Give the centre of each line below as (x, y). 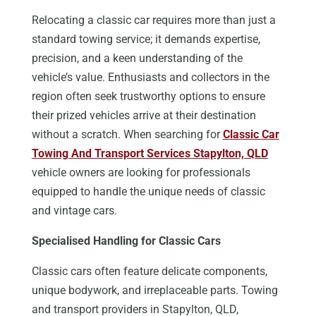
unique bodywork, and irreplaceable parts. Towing (154, 291)
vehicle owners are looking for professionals (141, 173)
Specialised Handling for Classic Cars (126, 241)
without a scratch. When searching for (127, 135)
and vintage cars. (74, 211)
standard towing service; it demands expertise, (146, 39)
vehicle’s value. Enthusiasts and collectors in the (150, 78)
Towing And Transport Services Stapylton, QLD (150, 154)
